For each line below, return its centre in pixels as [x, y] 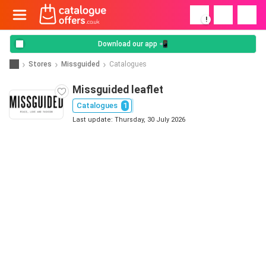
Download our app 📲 [133, 44]
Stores [40, 64]
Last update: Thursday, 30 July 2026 [129, 120]
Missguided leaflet [118, 90]
